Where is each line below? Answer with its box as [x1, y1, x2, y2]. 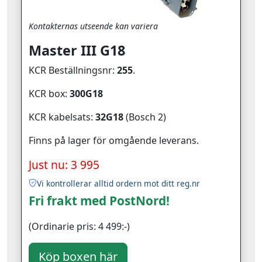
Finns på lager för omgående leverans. [29, 133, 199, 147]
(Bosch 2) [123, 110, 166, 123]
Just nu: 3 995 [29, 156, 99, 173]
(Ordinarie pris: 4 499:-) [29, 219, 130, 233]
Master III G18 [29, 40, 125, 60]
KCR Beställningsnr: [29, 63, 117, 77]
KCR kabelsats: [29, 110, 95, 123]
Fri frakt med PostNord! [29, 192, 170, 209]
